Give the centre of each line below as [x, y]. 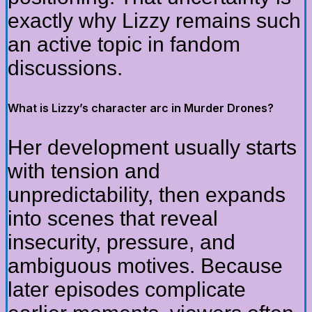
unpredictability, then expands [147, 194]
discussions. [65, 68]
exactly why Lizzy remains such [154, 20]
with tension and [84, 171]
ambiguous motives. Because [145, 265]
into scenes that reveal [113, 218]
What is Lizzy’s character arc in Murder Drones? [141, 108]
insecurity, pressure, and [122, 242]
